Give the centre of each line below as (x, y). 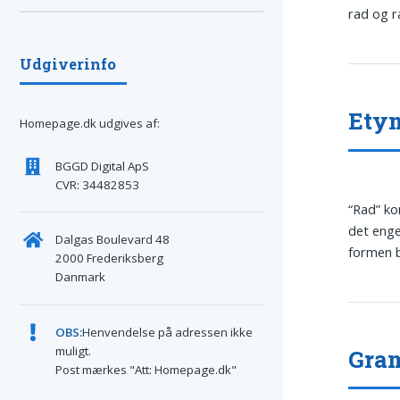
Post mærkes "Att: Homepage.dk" (146, 369)
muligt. (73, 350)
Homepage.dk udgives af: (90, 124)
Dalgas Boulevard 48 (112, 240)
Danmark (80, 277)
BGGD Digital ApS (102, 166)
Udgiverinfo (68, 63)
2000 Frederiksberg (109, 258)
